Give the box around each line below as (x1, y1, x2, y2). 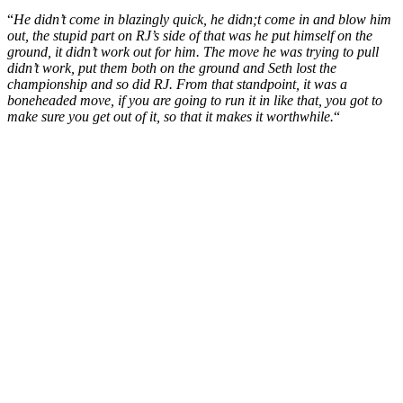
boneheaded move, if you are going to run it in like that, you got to (7, 93, 382, 109)
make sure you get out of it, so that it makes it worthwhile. (7, 109, 334, 125)
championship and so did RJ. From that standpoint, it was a (7, 76, 347, 93)
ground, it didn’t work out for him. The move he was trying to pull (7, 44, 379, 60)
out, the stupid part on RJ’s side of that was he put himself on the (7, 28, 372, 44)
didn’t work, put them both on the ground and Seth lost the (7, 60, 336, 76)
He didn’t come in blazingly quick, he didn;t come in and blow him (13, 12, 391, 28)
